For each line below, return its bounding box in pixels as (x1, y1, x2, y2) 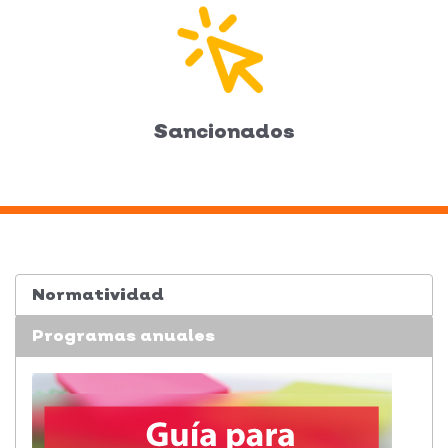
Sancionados (153, 119, 295, 143)
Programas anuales (32, 325, 215, 345)
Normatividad (32, 284, 164, 304)
